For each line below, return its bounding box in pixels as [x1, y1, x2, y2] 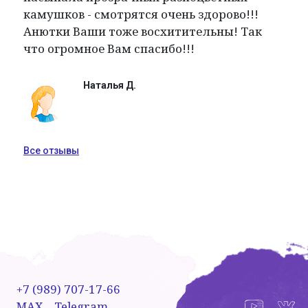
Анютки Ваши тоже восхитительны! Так [23, 23, 262, 39]
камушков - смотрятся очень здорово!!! [23, 5, 258, 22]
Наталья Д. [83, 79, 136, 91]
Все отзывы [23, 144, 79, 156]
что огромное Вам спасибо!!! [23, 40, 195, 56]
